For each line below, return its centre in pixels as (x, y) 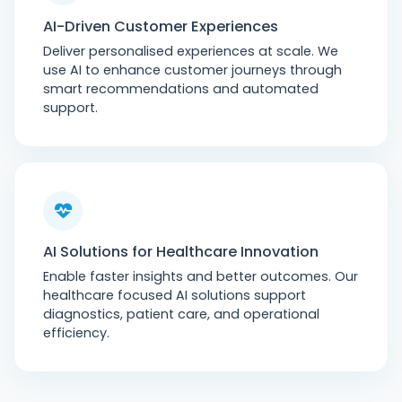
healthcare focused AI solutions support (175, 295)
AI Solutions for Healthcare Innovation (181, 252)
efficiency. (76, 333)
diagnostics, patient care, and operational (181, 314)
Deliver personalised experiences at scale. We (191, 51)
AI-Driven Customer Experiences (161, 26)
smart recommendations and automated (181, 89)
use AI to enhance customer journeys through (192, 70)
